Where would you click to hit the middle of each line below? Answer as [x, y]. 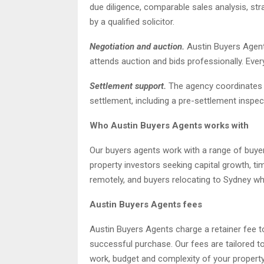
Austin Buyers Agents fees [146, 204]
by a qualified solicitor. [132, 22]
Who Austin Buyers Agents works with [169, 125]
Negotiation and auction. [137, 46]
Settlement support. [128, 86]
